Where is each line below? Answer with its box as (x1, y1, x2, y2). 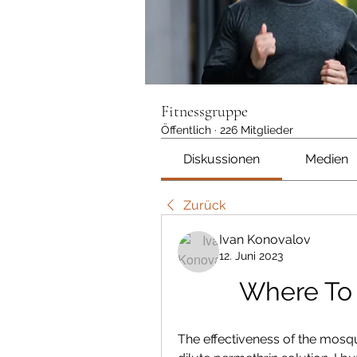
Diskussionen (183, 151, 261, 167)
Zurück (183, 198, 226, 213)
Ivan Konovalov (219, 232, 311, 247)
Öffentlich (161, 124, 211, 136)
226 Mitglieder (220, 124, 293, 136)
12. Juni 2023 (219, 249, 283, 262)
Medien (304, 151, 348, 167)
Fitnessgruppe (161, 102, 248, 121)
